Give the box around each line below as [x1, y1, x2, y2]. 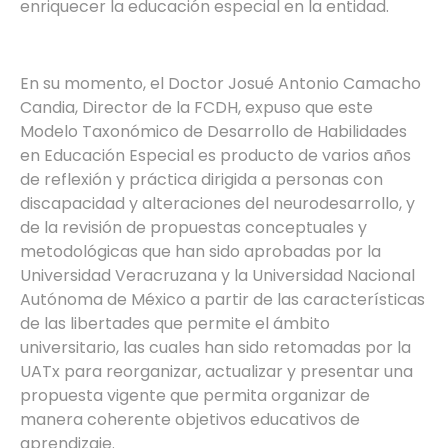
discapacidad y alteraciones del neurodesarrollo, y [20, 191, 415, 215]
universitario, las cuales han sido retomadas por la [20, 335, 411, 359]
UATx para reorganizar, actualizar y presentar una [20, 359, 413, 383]
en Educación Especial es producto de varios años [20, 143, 411, 167]
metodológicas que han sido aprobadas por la [20, 239, 381, 263]
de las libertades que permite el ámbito [20, 311, 330, 335]
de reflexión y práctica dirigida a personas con [20, 167, 383, 191]
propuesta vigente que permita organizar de [20, 383, 370, 407]
